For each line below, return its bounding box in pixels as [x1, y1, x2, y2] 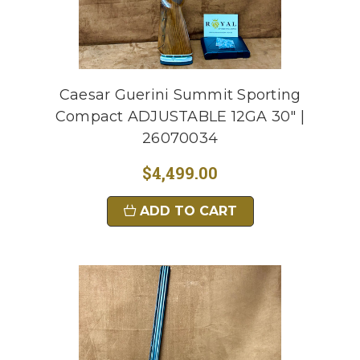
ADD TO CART [139, 203, 237, 219]
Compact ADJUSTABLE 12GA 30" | [55, 108, 305, 125]
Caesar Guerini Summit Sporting [59, 86, 301, 104]
